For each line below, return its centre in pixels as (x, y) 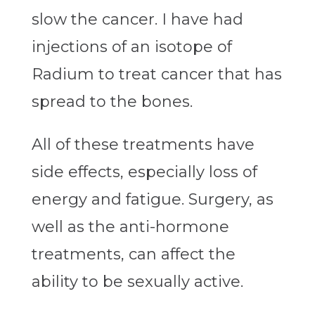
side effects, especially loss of (144, 172)
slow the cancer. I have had (137, 20)
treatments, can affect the (133, 255)
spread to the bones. (112, 102)
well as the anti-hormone (130, 227)
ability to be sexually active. (137, 282)
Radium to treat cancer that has (156, 75)
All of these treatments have (143, 145)
